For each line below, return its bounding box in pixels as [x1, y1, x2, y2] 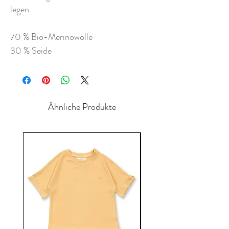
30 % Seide [10, 44, 52, 58]
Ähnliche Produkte [48, 100, 116, 114]
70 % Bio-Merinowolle [10, 30, 93, 44]
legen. [10, 3, 31, 16]
